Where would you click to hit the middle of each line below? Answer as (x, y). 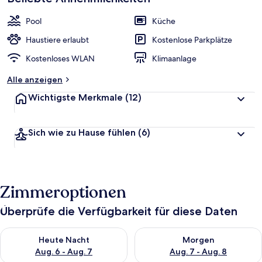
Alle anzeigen (35, 80)
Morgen (198, 240)
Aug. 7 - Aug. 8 (198, 251)
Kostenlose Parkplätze (192, 40)
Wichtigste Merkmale (75, 97)
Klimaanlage (174, 58)
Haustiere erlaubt (57, 40)
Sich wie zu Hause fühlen (82, 132)
